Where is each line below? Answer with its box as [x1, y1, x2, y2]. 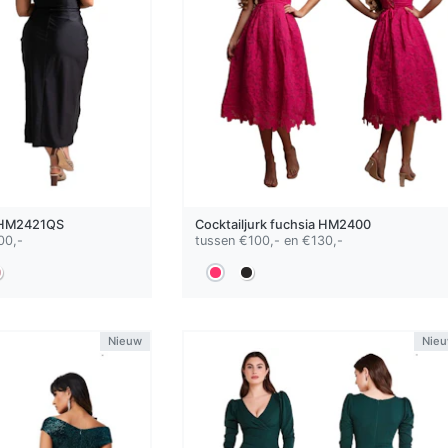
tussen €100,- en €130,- [194, 233, 343, 249]
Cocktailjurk [194, 217, 270, 233]
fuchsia [269, 217, 315, 233]
